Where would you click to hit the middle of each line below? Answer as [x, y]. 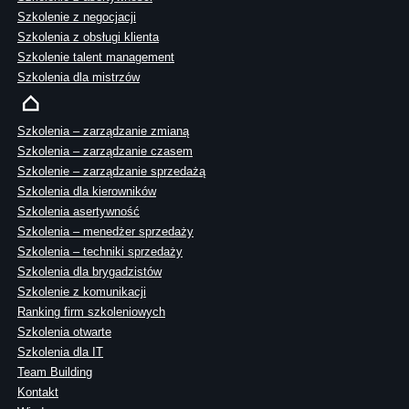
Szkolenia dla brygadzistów [89, 272]
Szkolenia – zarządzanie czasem [105, 152]
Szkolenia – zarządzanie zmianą [103, 131]
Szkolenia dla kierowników [87, 192]
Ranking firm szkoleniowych [91, 312]
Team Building [55, 372]
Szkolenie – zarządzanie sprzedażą [111, 172]
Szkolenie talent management [96, 58]
